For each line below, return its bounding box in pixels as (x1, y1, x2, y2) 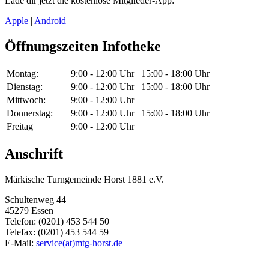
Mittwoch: (7, 94, 46, 105)
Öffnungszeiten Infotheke (5, 38, 161, 54)
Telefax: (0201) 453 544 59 (5, 226, 109, 237)
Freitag (7, 121, 33, 131)
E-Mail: (5, 237, 36, 248)
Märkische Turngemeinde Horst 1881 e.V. (5, 174, 164, 184)
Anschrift (5, 145, 63, 162)
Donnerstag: (7, 107, 53, 118)
